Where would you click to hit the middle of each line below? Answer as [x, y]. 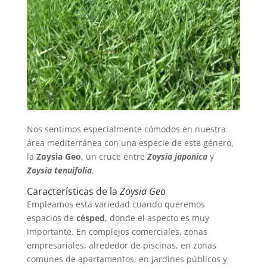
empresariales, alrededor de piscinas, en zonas [121, 246]
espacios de [51, 218]
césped [90, 218]
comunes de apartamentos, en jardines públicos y [127, 259]
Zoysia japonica [177, 157]
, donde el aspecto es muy [157, 218]
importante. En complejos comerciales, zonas [117, 232]
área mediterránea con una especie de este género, [130, 143]
